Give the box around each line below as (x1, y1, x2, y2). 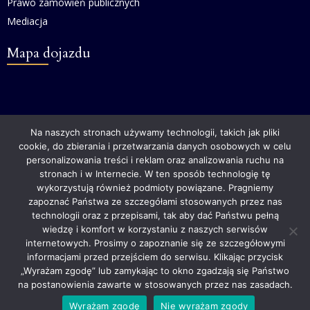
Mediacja (7, 15, 48, 28)
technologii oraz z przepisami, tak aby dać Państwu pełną (31, 210, 279, 221)
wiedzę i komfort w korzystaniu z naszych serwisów (42, 224, 268, 235)
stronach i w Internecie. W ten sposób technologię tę (39, 168, 271, 179)
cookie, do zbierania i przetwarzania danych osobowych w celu (19, 140, 291, 152)
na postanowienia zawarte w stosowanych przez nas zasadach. (17, 279, 293, 290)
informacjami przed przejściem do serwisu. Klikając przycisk (27, 251, 283, 262)
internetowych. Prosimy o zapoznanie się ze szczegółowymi (25, 237, 285, 248)
